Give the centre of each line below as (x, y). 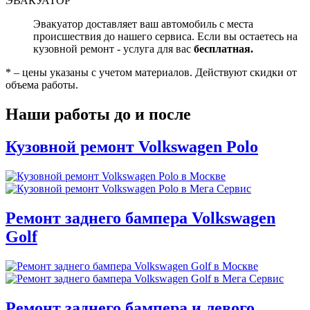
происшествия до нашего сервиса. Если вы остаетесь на (165, 37)
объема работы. (42, 85)
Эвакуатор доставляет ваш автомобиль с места (143, 24)
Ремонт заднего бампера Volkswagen (140, 218)
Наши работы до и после (98, 115)
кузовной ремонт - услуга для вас (113, 49)
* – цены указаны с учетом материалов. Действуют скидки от (151, 73)
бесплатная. (224, 49)
